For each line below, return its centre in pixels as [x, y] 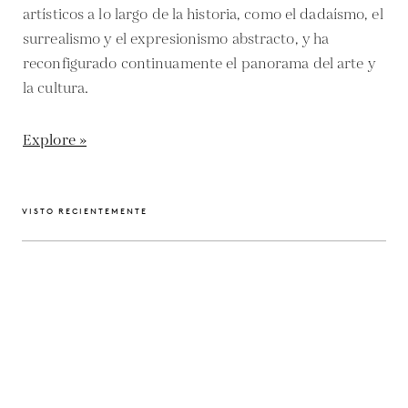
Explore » [55, 140]
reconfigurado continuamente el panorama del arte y [199, 64]
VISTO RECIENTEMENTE [85, 210]
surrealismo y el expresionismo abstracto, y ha [176, 39]
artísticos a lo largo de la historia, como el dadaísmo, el [203, 15]
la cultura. [56, 88]
